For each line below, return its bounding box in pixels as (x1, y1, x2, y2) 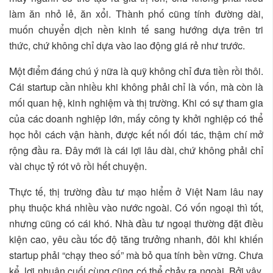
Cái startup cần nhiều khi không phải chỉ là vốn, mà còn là (9, 79, 263, 94)
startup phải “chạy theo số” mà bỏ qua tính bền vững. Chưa (9, 247, 263, 262)
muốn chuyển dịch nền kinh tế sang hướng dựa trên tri (9, 22, 263, 37)
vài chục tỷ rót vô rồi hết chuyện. (9, 158, 147, 173)
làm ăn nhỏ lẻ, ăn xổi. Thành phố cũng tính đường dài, (9, 6, 263, 21)
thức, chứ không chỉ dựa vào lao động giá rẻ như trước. (9, 38, 245, 52)
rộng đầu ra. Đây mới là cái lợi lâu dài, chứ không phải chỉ (9, 143, 263, 157)
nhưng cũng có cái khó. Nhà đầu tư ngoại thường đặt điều (9, 216, 263, 230)
